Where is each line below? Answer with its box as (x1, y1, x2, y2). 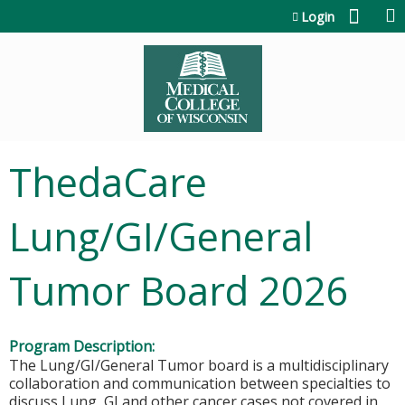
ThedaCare (9, 155, 207, 209)
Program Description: (9, 336, 158, 356)
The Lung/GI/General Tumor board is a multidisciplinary (9, 355, 389, 375)
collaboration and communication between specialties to (9, 373, 391, 393)
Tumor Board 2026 (9, 264, 349, 317)
